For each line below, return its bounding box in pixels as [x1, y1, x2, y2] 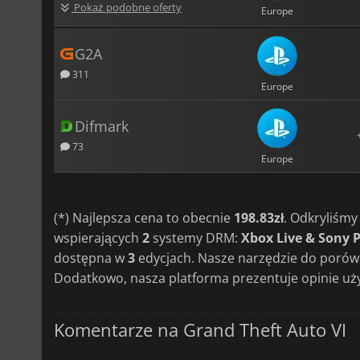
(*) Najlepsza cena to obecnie [54, 208, 234, 227]
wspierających [54, 228, 142, 247]
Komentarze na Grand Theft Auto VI [54, 317, 346, 342]
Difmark [75, 116, 129, 136]
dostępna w [54, 248, 128, 267]
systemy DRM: [149, 228, 241, 247]
